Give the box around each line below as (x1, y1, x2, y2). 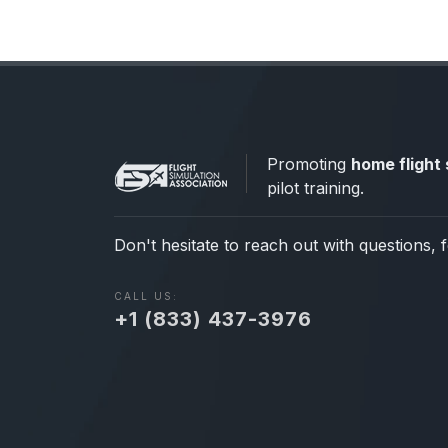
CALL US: (114, 289, 178, 302)
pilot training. (267, 177, 364, 198)
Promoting (267, 153, 351, 174)
